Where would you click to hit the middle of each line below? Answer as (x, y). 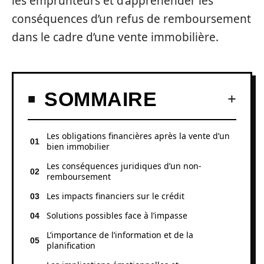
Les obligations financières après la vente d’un (138, 136)
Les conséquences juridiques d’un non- (124, 166)
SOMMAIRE (100, 99)
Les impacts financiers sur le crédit (115, 196)
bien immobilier (78, 146)
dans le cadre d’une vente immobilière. (115, 37)
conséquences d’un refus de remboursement (131, 19)
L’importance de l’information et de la (120, 235)
